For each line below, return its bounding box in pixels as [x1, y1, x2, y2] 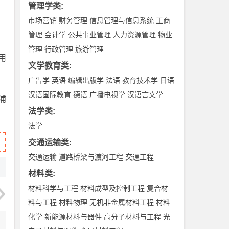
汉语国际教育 [28, 90, 72, 99]
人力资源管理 [113, 31, 156, 39]
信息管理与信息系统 [89, 16, 154, 25]
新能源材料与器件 [44, 213, 102, 221]
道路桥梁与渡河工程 [59, 153, 124, 161]
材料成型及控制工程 [80, 184, 145, 192]
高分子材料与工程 [104, 213, 162, 221]
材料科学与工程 [28, 184, 79, 192]
